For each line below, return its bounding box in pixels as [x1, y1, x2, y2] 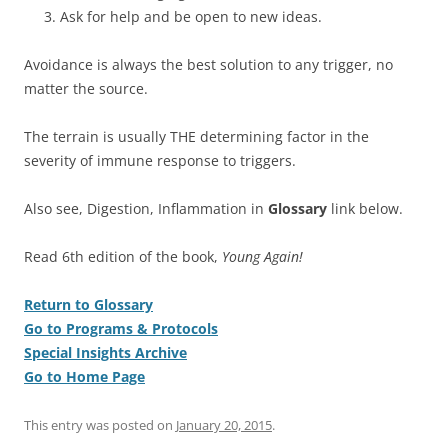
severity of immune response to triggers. [24, 150, 296, 170]
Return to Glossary [24, 294, 153, 314]
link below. [327, 198, 403, 218]
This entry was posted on [24, 415, 176, 434]
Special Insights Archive [24, 342, 187, 362]
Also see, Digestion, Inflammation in [24, 198, 268, 218]
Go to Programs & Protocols [24, 318, 218, 338]
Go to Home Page [24, 366, 145, 386]
